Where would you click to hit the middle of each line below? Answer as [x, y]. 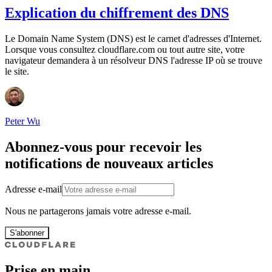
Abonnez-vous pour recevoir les [103, 147]
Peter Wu [22, 121]
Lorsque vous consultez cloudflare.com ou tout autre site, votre [125, 49]
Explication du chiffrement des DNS [117, 12]
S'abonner [27, 233]
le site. [17, 71]
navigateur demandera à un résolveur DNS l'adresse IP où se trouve [134, 60]
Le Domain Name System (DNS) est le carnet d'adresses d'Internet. [133, 38]
